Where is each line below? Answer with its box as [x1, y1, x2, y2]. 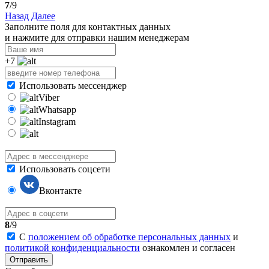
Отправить [10, 255, 48, 265]
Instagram [38, 116, 76, 127]
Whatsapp [38, 104, 76, 115]
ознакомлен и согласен [140, 243, 235, 253]
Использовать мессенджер [19, 80, 127, 91]
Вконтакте [39, 186, 82, 196]
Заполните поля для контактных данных [5, 22, 171, 32]
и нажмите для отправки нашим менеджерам [5, 32, 189, 43]
